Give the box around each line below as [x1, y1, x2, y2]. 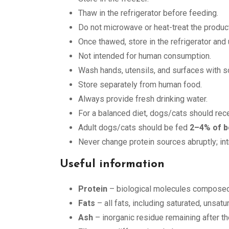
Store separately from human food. [78, 80, 202, 89]
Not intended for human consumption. [78, 51, 211, 61]
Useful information [60, 158, 165, 170]
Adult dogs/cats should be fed [78, 123, 190, 132]
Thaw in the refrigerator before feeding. [78, 8, 218, 18]
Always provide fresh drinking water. [78, 94, 208, 104]
